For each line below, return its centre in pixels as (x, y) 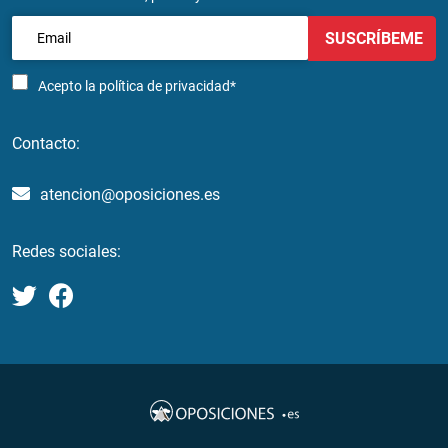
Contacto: (46, 143)
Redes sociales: (66, 251)
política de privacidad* (167, 86)
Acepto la (68, 86)
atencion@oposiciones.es (130, 194)
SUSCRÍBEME (372, 38)
